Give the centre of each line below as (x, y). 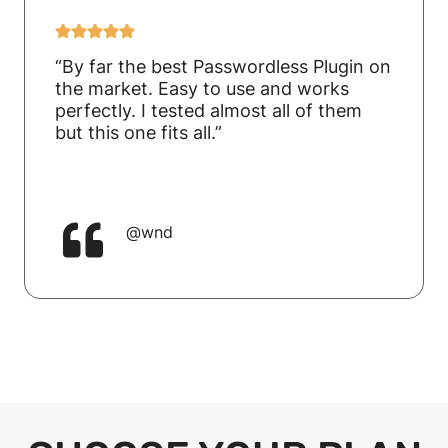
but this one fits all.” (138, 132)
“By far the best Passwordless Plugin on (223, 66)
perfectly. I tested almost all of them (208, 110)
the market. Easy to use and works (202, 88)
